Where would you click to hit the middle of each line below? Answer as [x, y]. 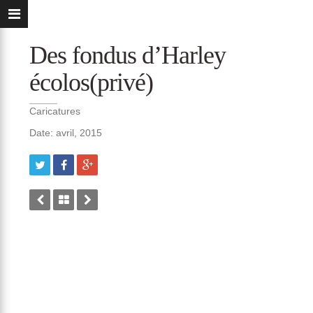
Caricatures [55, 111]
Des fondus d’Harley [128, 55]
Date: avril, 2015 [66, 133]
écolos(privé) [92, 82]
